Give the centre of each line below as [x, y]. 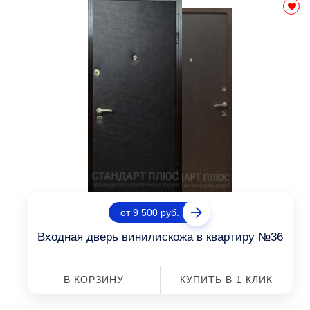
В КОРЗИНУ [93, 280]
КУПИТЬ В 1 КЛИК [227, 280]
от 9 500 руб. [150, 212]
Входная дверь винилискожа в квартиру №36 [160, 237]
